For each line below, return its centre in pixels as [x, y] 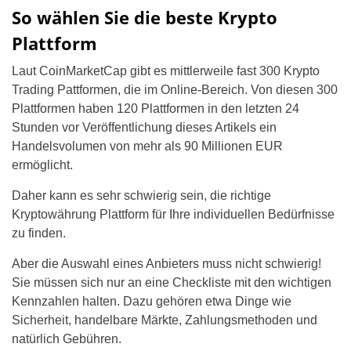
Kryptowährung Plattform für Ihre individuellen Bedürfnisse [173, 214]
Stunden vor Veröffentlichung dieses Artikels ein [144, 127]
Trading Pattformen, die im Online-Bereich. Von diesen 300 [175, 89]
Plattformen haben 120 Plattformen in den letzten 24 [156, 108]
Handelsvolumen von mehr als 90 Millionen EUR [147, 146]
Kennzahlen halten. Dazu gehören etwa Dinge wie [152, 301]
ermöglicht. [42, 165]
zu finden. [39, 233]
